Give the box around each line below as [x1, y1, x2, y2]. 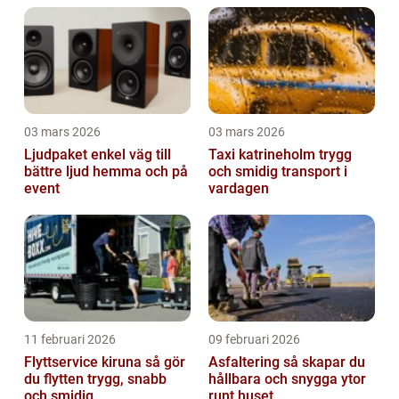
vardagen [208, 180, 269, 198]
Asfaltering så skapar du [208, 354, 283, 371]
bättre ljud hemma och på [24, 163, 188, 181]
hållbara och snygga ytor [208, 370, 366, 388]
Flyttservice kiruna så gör [24, 354, 145, 371]
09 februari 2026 [208, 332, 300, 347]
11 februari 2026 [24, 332, 116, 347]
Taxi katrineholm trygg [208, 146, 319, 164]
